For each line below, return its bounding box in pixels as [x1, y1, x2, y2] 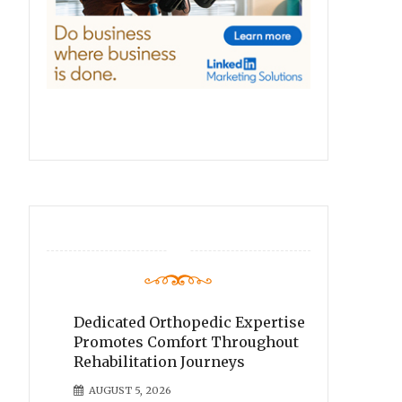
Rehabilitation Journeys [73, 353, 245, 371]
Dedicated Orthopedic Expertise [73, 313, 305, 332]
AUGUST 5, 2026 [88, 384, 171, 398]
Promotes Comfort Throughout [73, 333, 299, 352]
